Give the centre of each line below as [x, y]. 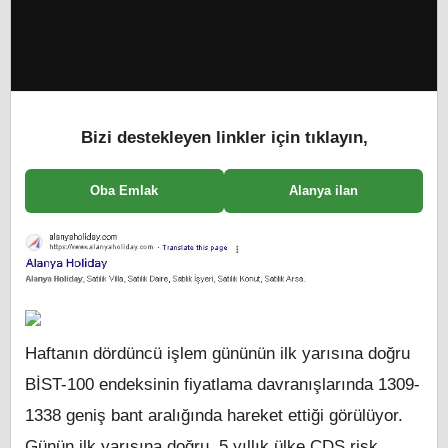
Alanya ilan [323, 190]
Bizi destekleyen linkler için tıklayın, [224, 137]
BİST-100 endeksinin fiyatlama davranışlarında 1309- [222, 384]
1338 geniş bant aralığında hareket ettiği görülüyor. [214, 415]
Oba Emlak [124, 190]
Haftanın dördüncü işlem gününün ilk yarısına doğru [217, 353]
